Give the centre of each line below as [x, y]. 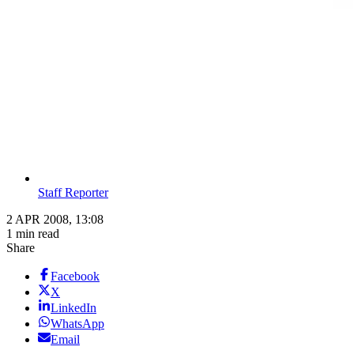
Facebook [75, 277]
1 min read [33, 234]
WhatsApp [77, 324]
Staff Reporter [73, 193]
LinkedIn [73, 308]
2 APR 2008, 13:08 [55, 220]
